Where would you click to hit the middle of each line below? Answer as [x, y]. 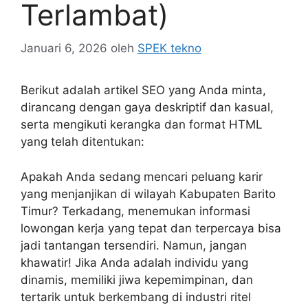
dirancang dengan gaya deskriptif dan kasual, [147, 108]
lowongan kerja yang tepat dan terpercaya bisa [151, 228]
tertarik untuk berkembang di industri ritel [136, 297]
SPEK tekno [169, 48]
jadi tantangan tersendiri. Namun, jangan [134, 245]
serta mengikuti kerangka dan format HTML [142, 125]
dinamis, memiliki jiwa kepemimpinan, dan [137, 279]
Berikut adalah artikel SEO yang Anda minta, [143, 90]
